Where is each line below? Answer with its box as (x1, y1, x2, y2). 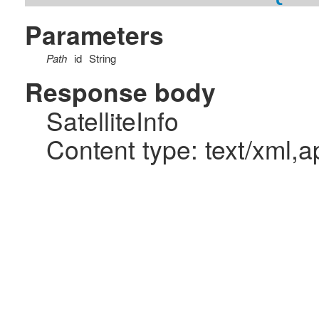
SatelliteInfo (46, 102, 179, 139)
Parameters (25, 16, 164, 53)
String (89, 51, 116, 66)
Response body (25, 73, 216, 110)
